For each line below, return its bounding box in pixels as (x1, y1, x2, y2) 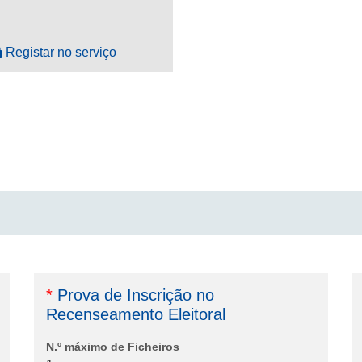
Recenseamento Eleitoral (45, 305, 225, 324)
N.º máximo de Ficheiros (45, 340, 179, 354)
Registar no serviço (5, 45, 116, 60)
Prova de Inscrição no (52, 286, 214, 305)
